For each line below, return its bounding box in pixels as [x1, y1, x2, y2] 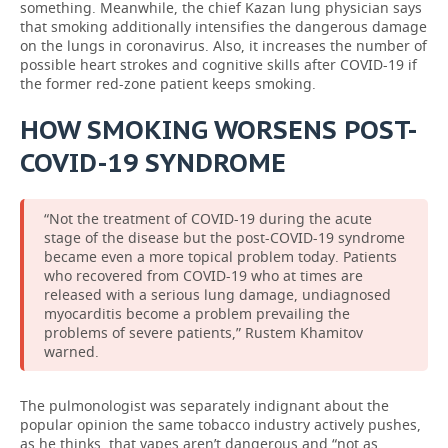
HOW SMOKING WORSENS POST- [20, 113, 418, 146]
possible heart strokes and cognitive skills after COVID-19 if [20, 55, 417, 74]
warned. [44, 342, 99, 361]
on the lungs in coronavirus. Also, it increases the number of [20, 36, 427, 55]
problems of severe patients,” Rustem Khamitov [44, 323, 363, 342]
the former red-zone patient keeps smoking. [20, 74, 316, 93]
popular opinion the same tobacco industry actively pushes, [20, 415, 421, 434]
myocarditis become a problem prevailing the [44, 304, 350, 323]
